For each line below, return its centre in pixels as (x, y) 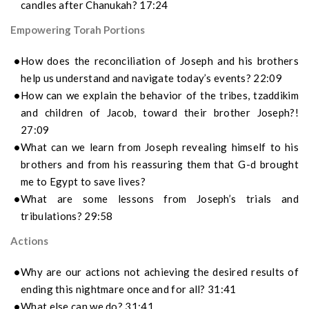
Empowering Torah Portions (78, 30)
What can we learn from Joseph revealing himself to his (160, 147)
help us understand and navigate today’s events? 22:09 (151, 78)
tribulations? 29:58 (67, 216)
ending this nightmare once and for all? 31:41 (129, 289)
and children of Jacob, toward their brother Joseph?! (160, 113)
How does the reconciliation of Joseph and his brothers (160, 61)
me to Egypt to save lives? (83, 182)
